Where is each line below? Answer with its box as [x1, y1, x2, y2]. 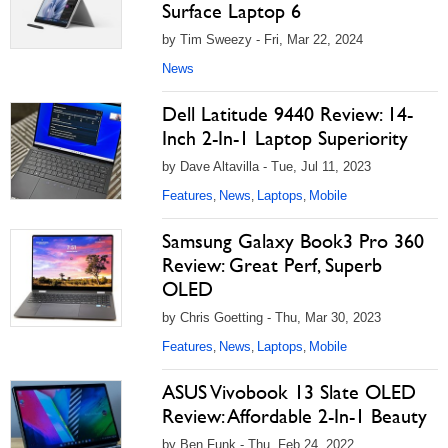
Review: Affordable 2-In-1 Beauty [162, 404, 427, 428]
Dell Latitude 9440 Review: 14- [162, 102, 413, 126]
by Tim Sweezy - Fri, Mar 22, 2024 [162, 32, 363, 47]
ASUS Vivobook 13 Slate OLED [162, 380, 416, 404]
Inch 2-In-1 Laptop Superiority [162, 126, 408, 150]
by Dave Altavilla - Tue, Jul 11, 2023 [162, 159, 371, 174]
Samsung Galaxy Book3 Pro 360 [162, 229, 424, 253]
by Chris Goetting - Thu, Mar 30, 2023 [162, 310, 381, 325]
